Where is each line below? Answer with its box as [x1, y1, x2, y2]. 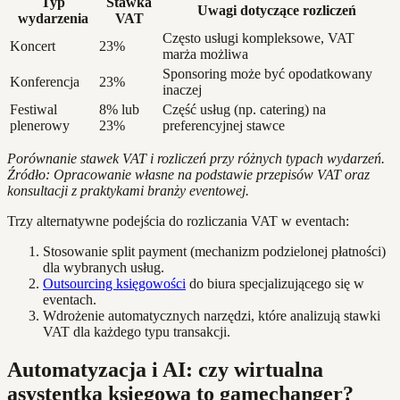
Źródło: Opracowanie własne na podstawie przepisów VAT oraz [7, 167, 370, 183]
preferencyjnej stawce [162, 118, 285, 134]
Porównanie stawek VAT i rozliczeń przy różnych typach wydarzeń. [7, 151, 385, 167]
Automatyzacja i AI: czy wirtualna [7, 358, 323, 382]
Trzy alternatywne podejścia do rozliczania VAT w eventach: [7, 213, 349, 229]
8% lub [99, 102, 139, 118]
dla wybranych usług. [43, 260, 164, 276]
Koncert [10, 38, 55, 54]
